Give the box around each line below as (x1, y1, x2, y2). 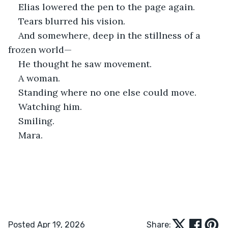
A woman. (18, 72, 60, 84)
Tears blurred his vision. (18, 15, 125, 27)
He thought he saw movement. (18, 58, 152, 70)
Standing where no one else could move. (18, 86, 196, 98)
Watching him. (18, 100, 82, 112)
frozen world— (8, 43, 72, 55)
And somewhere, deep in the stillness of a (18, 29, 203, 41)
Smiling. (18, 115, 54, 127)
